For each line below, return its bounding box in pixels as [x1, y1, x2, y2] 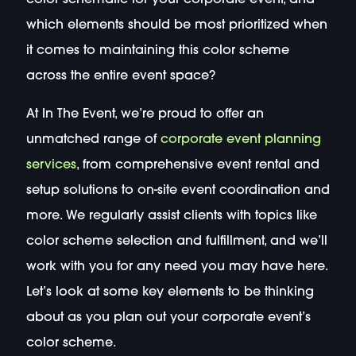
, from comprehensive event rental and [75, 158, 319, 172]
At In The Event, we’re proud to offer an [25, 107, 264, 121]
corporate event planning [160, 133, 321, 146]
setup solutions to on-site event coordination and [25, 184, 330, 197]
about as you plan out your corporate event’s [25, 311, 311, 324]
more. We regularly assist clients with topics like [25, 209, 317, 222]
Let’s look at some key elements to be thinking [25, 285, 314, 299]
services [25, 158, 76, 172]
